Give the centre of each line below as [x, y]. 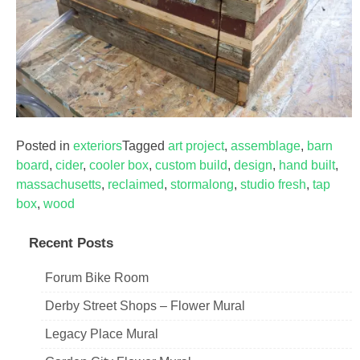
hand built [307, 166]
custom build [191, 166]
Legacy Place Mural [102, 334]
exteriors [98, 146]
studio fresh [273, 185]
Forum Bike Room [97, 278]
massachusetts [59, 185]
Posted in [45, 146]
